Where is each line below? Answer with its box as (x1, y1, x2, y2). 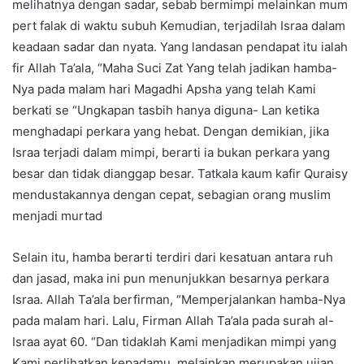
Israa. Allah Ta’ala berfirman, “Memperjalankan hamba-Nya (12, 291, 345, 307)
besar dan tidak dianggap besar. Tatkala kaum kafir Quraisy (12, 165, 348, 181)
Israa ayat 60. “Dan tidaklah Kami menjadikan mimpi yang (12, 333, 336, 349)
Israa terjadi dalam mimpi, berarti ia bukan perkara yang (12, 144, 330, 160)
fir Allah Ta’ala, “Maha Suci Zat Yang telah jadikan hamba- (12, 59, 337, 76)
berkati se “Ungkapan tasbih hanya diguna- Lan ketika (12, 102, 319, 118)
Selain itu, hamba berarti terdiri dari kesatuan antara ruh (12, 249, 333, 265)
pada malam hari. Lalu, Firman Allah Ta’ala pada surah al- (12, 312, 334, 328)
